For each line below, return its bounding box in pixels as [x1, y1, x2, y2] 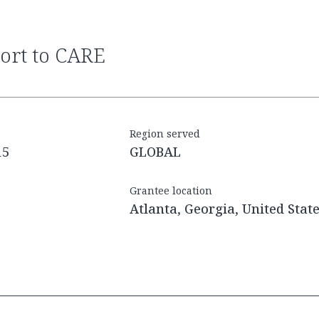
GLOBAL [130, 143, 181, 161]
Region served [130, 127, 200, 141]
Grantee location [130, 184, 212, 198]
